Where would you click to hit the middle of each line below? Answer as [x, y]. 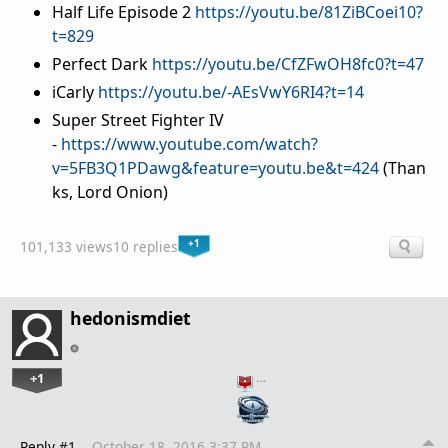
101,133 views [66, 246]
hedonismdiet [130, 317]
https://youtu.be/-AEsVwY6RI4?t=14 [231, 92]
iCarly [75, 92]
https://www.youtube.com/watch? [189, 144]
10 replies [145, 246]
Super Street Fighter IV [138, 120]
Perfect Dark [102, 64]
